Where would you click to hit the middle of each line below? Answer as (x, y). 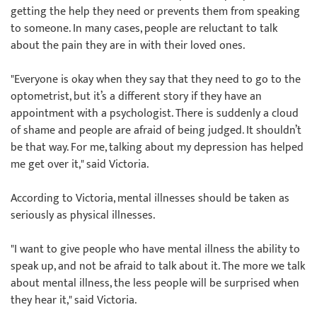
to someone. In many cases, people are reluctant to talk (144, 29)
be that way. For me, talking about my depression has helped (157, 148)
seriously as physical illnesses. (83, 215)
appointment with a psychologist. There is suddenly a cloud (155, 114)
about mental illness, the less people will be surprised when (155, 283)
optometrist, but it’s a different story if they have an (136, 97)
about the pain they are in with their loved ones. (128, 46)
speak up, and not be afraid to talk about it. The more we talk (158, 266)
